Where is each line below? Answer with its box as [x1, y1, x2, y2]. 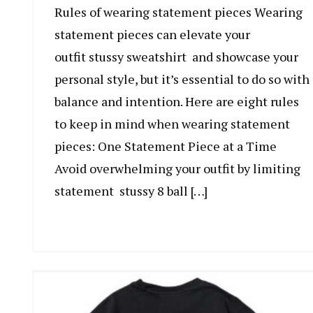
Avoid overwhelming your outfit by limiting [54, 159, 300, 177]
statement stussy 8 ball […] [54, 182, 208, 199]
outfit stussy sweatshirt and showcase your [54, 48, 298, 65]
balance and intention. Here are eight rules [54, 92, 299, 110]
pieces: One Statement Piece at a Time [54, 137, 277, 154]
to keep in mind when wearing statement [54, 115, 290, 132]
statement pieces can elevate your [54, 25, 250, 43]
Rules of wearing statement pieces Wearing [54, 3, 303, 20]
